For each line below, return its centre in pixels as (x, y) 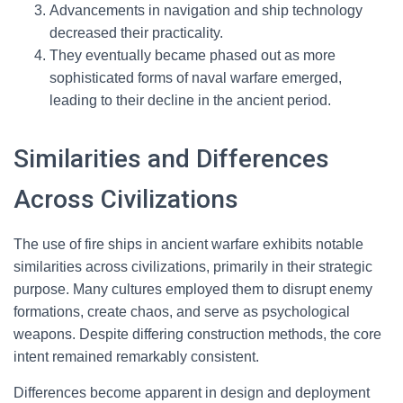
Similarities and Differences (171, 159)
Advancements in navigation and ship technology (206, 10)
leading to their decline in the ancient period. (190, 100)
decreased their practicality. (136, 33)
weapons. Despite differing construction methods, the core (197, 334)
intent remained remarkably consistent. (136, 357)
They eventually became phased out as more (193, 55)
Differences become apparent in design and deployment (192, 393)
